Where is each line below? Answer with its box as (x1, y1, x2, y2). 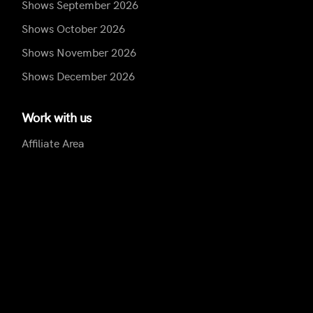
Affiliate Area (22, 135, 85, 151)
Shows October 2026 (22, 20, 125, 36)
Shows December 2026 (22, 68, 135, 84)
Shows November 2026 (22, 44, 136, 60)
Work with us (22, 108, 92, 126)
